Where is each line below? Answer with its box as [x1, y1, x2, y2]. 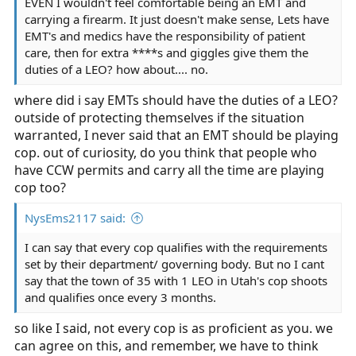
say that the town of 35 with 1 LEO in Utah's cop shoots [25, 273, 327, 288]
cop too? [14, 179, 66, 196]
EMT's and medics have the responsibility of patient [25, 28, 305, 44]
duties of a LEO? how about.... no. [25, 61, 208, 77]
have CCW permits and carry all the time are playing [14, 161, 324, 179]
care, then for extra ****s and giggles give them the [25, 44, 308, 60]
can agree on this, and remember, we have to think [14, 337, 319, 354]
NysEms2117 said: [25, 210, 126, 226]
